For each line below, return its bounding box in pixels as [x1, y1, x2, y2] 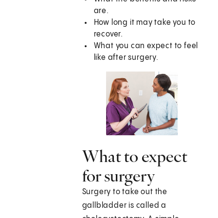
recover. [93, 30, 124, 39]
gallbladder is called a [82, 201, 167, 210]
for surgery [82, 165, 155, 186]
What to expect [82, 146, 187, 167]
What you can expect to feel [93, 42, 199, 51]
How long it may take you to [93, 18, 196, 27]
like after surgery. [93, 54, 159, 62]
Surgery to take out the [82, 188, 168, 197]
